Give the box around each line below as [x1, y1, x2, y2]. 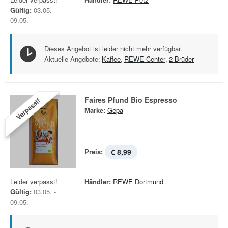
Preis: [84, 147, 103, 156]
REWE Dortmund [113, 177, 163, 186]
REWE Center [124, 54, 165, 64]
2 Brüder [169, 54, 194, 64]
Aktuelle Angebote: [44, 54, 100, 64]
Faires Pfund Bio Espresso [84, 95, 177, 105]
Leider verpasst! [10, 177, 58, 186]
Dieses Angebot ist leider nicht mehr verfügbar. [44, 44, 182, 53]
